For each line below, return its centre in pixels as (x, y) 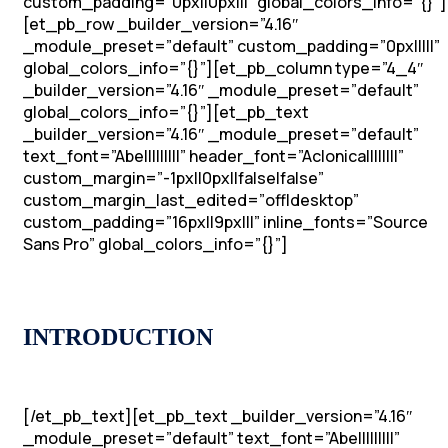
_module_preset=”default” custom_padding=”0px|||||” (231, 46)
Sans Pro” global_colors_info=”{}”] (155, 244)
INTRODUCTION (118, 336)
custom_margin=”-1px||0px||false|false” (173, 178)
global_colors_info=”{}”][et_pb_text (166, 112)
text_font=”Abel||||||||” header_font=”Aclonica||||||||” (213, 156)
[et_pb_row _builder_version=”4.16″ (161, 24)
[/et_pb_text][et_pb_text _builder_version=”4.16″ (218, 416)
